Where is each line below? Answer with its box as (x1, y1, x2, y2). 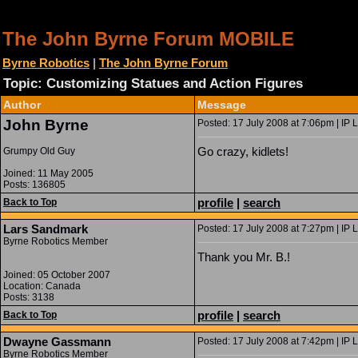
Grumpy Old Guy (3, 145, 75, 157)
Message (197, 98, 246, 111)
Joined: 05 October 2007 (3, 269, 110, 280)
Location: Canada (3, 280, 81, 292)
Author (3, 98, 41, 111)
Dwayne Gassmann (3, 335, 111, 348)
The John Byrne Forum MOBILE (2, 28, 294, 50)
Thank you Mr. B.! (197, 250, 290, 264)
